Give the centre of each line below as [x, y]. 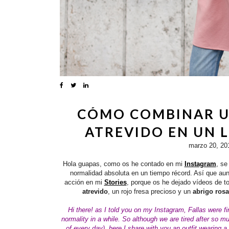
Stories [115, 182]
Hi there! [80, 210]
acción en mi [84, 182]
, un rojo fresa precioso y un [150, 191]
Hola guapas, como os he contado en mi [123, 164]
